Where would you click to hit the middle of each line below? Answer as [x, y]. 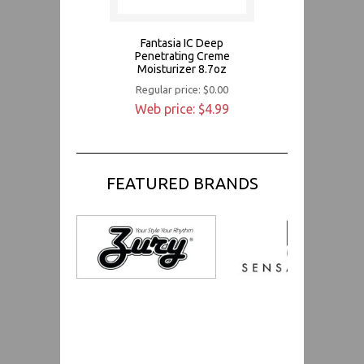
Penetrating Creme [182, 56]
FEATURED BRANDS [182, 183]
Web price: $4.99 [182, 108]
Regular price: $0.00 [182, 89]
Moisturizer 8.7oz [182, 69]
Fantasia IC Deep [182, 43]
